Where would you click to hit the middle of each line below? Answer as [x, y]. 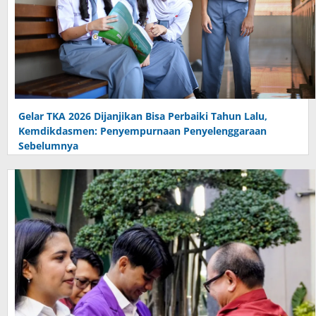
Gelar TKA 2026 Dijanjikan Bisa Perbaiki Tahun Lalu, [143, 116]
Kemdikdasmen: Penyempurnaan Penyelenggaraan [142, 130]
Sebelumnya [48, 145]
